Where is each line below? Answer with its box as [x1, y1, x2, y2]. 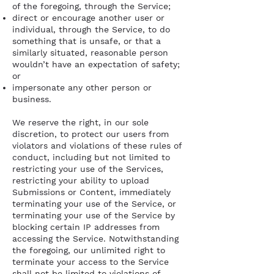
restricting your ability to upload [12, 176, 149, 185]
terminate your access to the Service [12, 257, 169, 267]
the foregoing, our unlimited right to [12, 245, 165, 255]
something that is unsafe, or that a [12, 36, 161, 46]
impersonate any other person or [12, 83, 152, 92]
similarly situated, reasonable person [12, 48, 168, 57]
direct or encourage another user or [12, 13, 165, 23]
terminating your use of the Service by [12, 210, 175, 220]
